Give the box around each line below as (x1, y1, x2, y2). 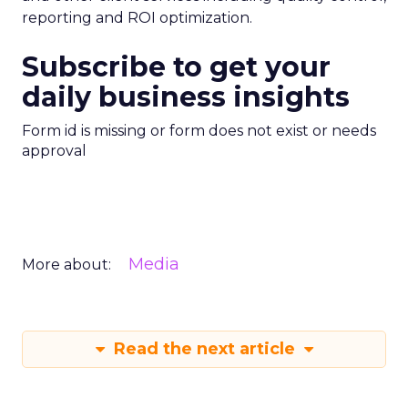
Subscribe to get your (22, 50, 331, 84)
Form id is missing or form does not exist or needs (22, 122, 376, 139)
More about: (22, 256, 111, 273)
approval (22, 142, 87, 159)
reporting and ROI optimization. (22, 9, 252, 26)
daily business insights (22, 80, 350, 114)
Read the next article (108, 339, 300, 359)
